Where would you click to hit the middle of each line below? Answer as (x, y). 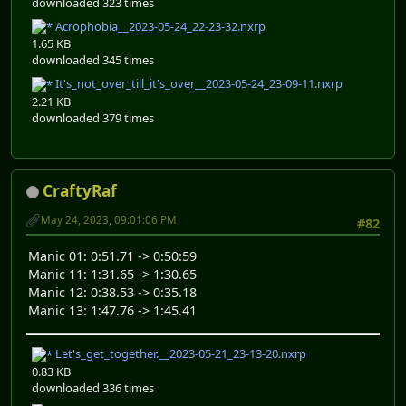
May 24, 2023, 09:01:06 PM (109, 219)
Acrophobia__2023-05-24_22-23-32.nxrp (159, 26)
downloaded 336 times (93, 387)
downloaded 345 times (93, 60)
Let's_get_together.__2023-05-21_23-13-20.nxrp (179, 354)
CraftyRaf (80, 190)
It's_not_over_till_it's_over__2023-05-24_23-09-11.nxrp (198, 84)
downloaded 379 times (93, 117)
